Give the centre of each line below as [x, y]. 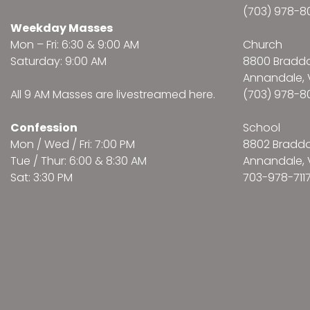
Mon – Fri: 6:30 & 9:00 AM [75, 45]
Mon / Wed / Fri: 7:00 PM [73, 145]
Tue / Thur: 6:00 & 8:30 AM [79, 161]
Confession [44, 128]
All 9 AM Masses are [63, 95]
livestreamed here [165, 95]
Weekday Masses [62, 28]
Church [263, 45]
